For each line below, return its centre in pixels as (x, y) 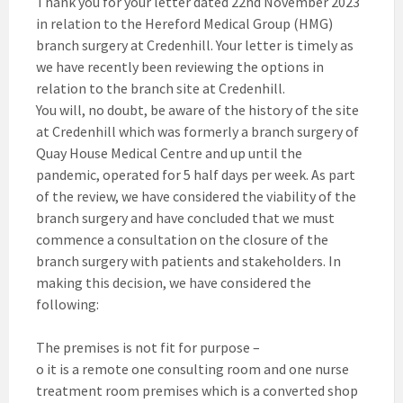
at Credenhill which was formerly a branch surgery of (197, 132)
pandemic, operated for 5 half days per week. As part (196, 175)
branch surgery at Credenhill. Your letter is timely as (195, 45)
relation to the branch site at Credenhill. (161, 89)
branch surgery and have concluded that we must (185, 218)
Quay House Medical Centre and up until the (169, 153)
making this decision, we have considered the (174, 283)
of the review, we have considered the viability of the (196, 197)
